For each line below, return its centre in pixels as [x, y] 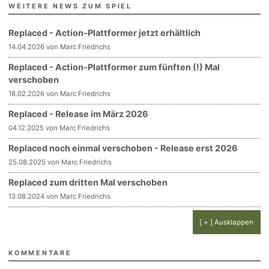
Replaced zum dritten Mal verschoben [88, 182]
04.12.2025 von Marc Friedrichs [59, 128]
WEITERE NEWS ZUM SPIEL [70, 6]
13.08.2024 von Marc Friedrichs [60, 196]
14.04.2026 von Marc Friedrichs [60, 47]
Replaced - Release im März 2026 [79, 113]
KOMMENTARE [40, 253]
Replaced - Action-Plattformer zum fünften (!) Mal [114, 67]
